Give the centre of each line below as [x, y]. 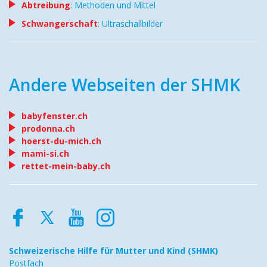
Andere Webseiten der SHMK [125, 85]
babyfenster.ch [55, 116]
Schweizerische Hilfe [55, 251]
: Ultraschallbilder [130, 24]
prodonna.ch [48, 128]
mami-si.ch [45, 153]
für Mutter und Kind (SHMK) [159, 251]
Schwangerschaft [60, 24]
